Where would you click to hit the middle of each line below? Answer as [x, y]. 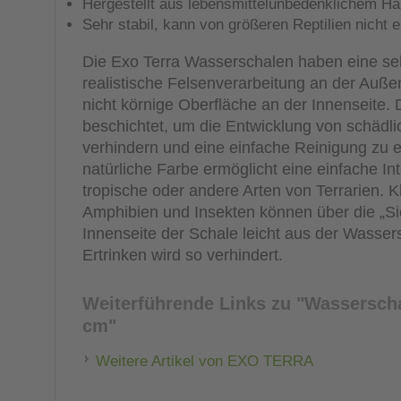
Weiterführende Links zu [187, 303]
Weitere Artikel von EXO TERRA [205, 361]
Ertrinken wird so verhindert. [183, 255]
